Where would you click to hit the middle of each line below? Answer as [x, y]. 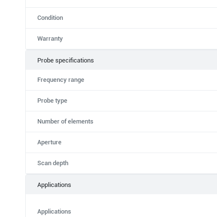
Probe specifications [66, 60]
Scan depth [53, 163]
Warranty [50, 39]
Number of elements [65, 121]
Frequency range [61, 80]
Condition [50, 18]
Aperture [49, 142]
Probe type [52, 101]
